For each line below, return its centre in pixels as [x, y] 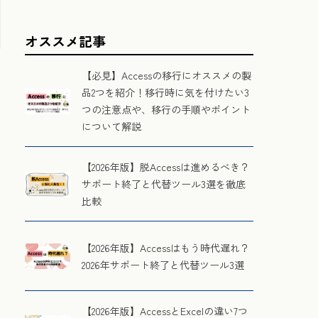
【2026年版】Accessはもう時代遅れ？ [166, 247]
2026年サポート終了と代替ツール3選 [163, 264]
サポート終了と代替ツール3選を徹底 [164, 184]
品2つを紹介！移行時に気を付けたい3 [166, 93]
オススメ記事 [65, 43]
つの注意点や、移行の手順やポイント [166, 110]
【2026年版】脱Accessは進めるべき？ [166, 167]
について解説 [112, 127]
